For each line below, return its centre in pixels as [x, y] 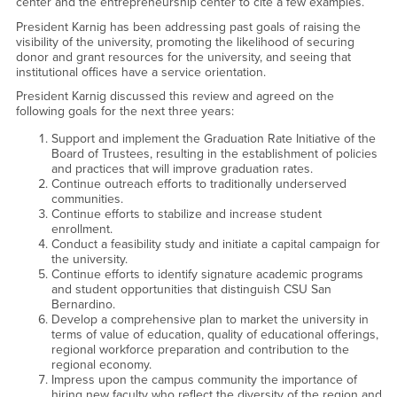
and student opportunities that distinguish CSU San [191, 290]
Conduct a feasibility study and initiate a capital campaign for [215, 245]
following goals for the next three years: [125, 112]
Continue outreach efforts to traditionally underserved [198, 184]
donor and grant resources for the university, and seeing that [183, 57]
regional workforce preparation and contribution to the [200, 350]
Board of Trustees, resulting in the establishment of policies [214, 154]
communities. [87, 199]
